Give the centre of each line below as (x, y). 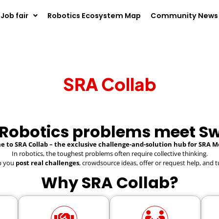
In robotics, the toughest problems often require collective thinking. (109, 154)
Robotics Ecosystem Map (94, 16)
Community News (184, 16)
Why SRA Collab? (109, 182)
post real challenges (47, 163)
